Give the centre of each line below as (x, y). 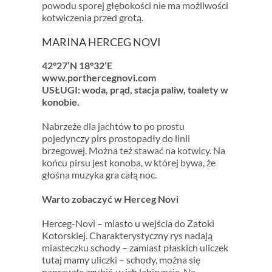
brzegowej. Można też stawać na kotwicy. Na (133, 151)
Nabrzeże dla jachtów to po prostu (113, 126)
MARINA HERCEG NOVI (101, 42)
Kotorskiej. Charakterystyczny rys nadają (127, 236)
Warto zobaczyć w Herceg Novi (110, 199)
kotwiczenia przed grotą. (92, 18)
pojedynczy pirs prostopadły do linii (116, 138)
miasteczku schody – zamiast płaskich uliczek (135, 248)
